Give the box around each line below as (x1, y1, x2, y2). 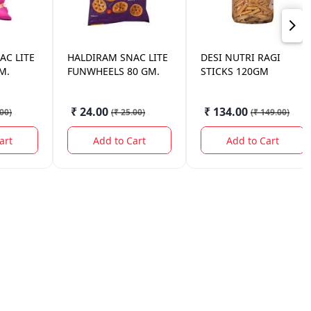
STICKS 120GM (201, 65, 269, 78)
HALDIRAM (67, 51, 117, 64)
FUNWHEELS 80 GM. (67, 65, 160, 78)
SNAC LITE (120, 51, 168, 64)
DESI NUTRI (201, 51, 255, 64)
